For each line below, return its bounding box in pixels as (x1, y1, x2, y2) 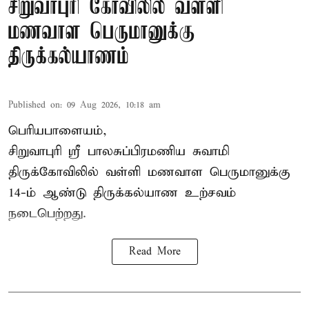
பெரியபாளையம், (8, 123, 107, 139)
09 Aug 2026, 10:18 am (67, 99, 161, 112)
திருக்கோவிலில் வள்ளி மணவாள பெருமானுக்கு (8, 164, 290, 181)
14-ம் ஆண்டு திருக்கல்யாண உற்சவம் (8, 185, 236, 201)
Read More (128, 246, 181, 259)
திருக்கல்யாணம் (8, 46, 129, 70)
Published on (8, 99, 60, 112)
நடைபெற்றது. (8, 206, 86, 222)
